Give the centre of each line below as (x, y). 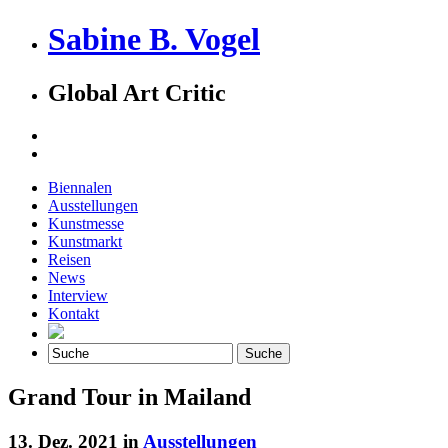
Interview (78, 295)
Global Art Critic (137, 92)
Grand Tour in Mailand (129, 396)
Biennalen (80, 187)
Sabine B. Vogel (154, 39)
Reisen (69, 259)
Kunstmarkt (85, 241)
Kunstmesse (86, 223)
